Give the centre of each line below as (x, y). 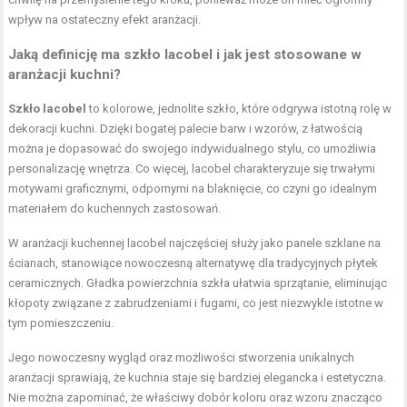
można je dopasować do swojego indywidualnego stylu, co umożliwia (193, 149)
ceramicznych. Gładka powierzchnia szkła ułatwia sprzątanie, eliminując (198, 283)
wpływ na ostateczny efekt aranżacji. (105, 20)
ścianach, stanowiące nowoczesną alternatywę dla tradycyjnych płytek (194, 263)
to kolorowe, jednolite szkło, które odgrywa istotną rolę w (239, 109)
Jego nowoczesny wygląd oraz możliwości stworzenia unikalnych (182, 358)
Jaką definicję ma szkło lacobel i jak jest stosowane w (185, 55)
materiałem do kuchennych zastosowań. (115, 209)
